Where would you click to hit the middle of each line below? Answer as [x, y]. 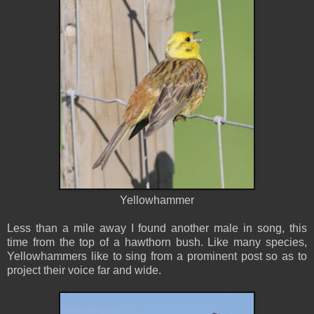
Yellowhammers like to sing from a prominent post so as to [157, 256]
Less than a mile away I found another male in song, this [157, 228]
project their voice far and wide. [86, 270]
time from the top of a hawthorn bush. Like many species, [157, 242]
